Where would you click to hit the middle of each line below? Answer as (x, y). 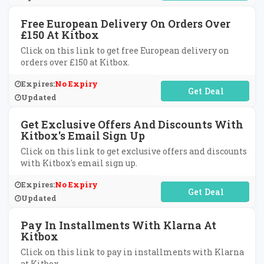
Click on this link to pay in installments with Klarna (132, 252)
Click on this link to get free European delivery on (125, 50)
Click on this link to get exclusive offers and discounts (134, 151)
